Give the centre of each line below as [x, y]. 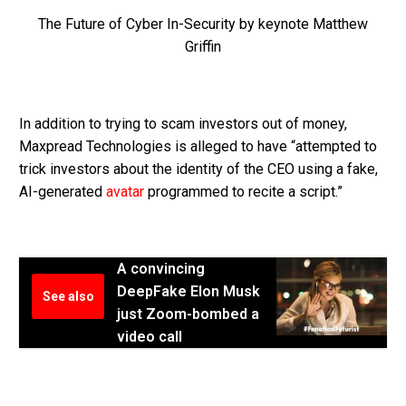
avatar [125, 191]
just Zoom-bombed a [188, 314]
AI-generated [63, 191]
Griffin [203, 46]
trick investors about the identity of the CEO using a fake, [198, 169]
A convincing [161, 268]
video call [150, 336]
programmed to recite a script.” [243, 191]
